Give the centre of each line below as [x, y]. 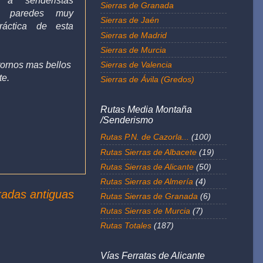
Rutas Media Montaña [146, 109]
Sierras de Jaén [130, 20]
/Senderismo [127, 120]
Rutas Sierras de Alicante [147, 166]
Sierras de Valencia [136, 64]
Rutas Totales [126, 226]
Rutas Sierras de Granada [149, 196]
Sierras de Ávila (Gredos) [147, 80]
